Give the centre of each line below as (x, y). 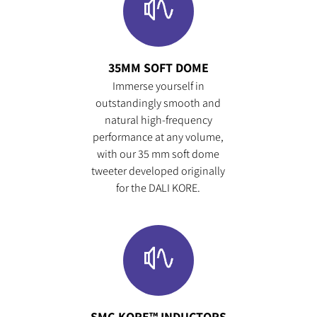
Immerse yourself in (158, 86)
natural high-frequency (158, 120)
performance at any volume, (158, 137)
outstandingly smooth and (158, 103)
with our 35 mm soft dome (158, 154)
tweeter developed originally (158, 171)
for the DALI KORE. (158, 188)
